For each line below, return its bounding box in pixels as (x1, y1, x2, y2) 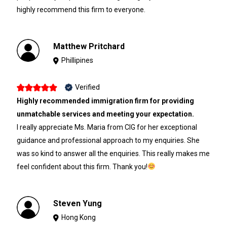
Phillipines (61, 56, 94, 65)
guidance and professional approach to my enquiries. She (16, 136, 200, 144)
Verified (74, 82, 100, 92)
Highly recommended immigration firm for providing (16, 96, 194, 105)
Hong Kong (61, 213, 96, 221)
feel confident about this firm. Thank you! (16, 162, 147, 171)
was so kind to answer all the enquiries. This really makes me (16, 149, 210, 158)
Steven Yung (53, 198, 102, 208)
